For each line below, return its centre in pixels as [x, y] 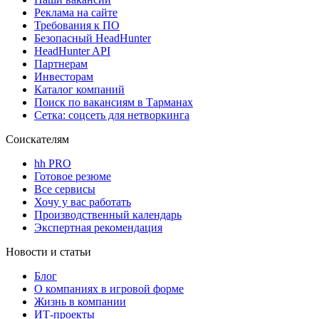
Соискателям [37, 139]
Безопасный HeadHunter [93, 38]
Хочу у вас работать [83, 202]
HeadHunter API [72, 51]
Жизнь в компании [80, 301]
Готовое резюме [73, 176]
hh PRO [53, 163]
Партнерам [61, 63]
